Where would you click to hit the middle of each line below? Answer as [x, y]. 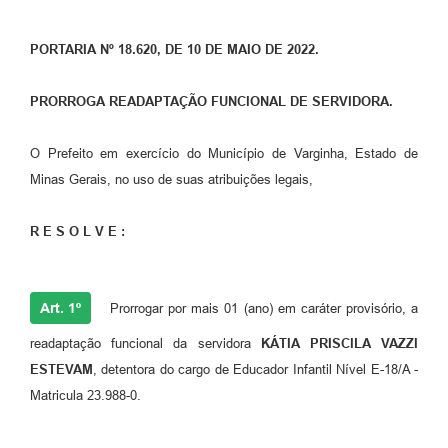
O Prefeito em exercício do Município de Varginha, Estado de [224, 153]
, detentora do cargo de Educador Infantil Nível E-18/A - [255, 369]
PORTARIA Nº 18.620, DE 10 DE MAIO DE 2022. [174, 49]
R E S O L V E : [77, 231]
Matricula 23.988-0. [85, 395]
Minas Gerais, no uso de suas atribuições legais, [171, 179]
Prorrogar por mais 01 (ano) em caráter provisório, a [261, 308]
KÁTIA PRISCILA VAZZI [339, 343]
